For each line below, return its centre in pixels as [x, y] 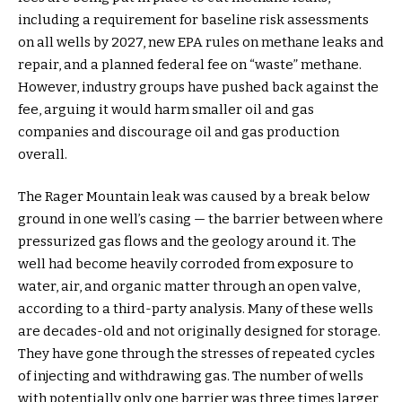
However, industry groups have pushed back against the [198, 87]
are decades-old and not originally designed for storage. [199, 331]
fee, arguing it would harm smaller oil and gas [166, 109]
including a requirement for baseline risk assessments [193, 19]
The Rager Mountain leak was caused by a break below [194, 197]
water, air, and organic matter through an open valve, [189, 286]
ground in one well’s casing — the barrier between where [201, 219]
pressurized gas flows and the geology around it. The [187, 241]
